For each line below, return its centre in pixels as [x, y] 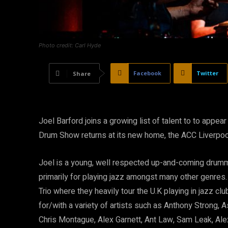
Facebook [147, 73]
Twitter [207, 73]
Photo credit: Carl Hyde [70, 45]
